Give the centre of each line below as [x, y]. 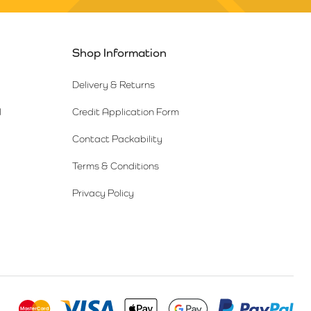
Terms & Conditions [115, 166]
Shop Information [119, 53]
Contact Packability [117, 139]
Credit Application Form [125, 112]
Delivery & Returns [113, 85]
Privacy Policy [103, 193]
